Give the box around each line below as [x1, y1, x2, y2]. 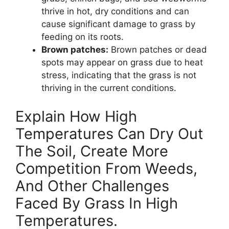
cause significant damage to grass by [41, 19, 195, 30]
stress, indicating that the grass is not [41, 70, 196, 81]
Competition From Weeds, [15, 159, 197, 177]
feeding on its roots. [41, 32, 124, 42]
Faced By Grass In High [15, 194, 178, 212]
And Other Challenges [15, 176, 169, 195]
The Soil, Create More [15, 142, 168, 160]
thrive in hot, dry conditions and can [41, 6, 189, 17]
